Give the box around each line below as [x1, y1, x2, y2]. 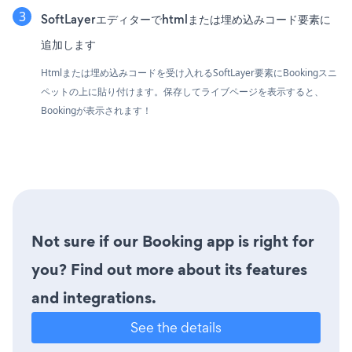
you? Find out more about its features [31, 258, 307, 280]
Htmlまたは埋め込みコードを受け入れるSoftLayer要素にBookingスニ [41, 66, 337, 79]
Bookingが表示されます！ [41, 104, 152, 117]
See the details [130, 318, 222, 336]
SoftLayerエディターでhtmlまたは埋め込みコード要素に [41, 11, 331, 27]
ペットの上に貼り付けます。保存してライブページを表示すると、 [41, 85, 324, 98]
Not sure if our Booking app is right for [31, 230, 314, 252]
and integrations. [31, 287, 156, 309]
